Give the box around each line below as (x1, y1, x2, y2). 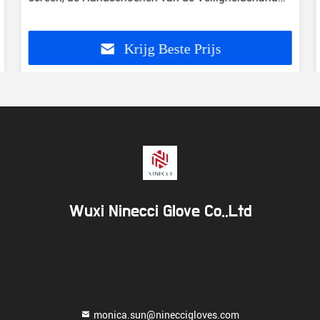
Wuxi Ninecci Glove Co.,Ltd (69, 203, 251, 220)
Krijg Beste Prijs (124, 41, 221, 57)
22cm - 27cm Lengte (28, 8, 134, 21)
